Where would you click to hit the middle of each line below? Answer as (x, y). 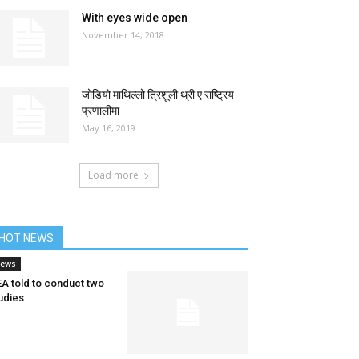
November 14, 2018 (123, 35)
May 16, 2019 (109, 128)
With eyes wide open (135, 18)
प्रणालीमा (101, 111)
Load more (113, 175)
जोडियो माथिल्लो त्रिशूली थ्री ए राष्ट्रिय (158, 95)
